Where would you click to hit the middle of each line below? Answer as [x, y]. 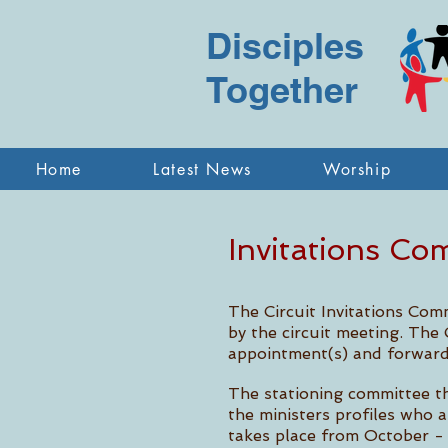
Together [282, 89]
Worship [357, 169]
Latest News [202, 169]
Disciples [285, 45]
